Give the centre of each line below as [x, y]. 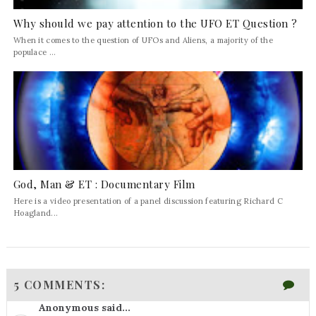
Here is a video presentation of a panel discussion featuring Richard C [148, 201]
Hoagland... [36, 213]
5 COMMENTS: [60, 285]
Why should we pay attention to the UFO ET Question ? [155, 23]
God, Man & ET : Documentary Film [104, 184]
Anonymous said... [84, 308]
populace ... [35, 52]
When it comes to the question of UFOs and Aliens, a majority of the [143, 40]
